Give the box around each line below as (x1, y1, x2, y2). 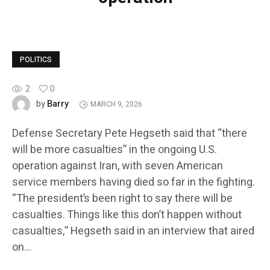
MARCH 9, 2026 (90, 99, 142, 110)
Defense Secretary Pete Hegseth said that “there (12, 125, 247, 142)
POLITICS (20, 54, 52, 66)
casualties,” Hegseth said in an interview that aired (12, 223, 254, 240)
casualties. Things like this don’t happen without (12, 207, 242, 224)
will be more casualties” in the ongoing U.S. (12, 142, 217, 159)
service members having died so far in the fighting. (12, 174, 255, 191)
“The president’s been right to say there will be (12, 190, 233, 207)
